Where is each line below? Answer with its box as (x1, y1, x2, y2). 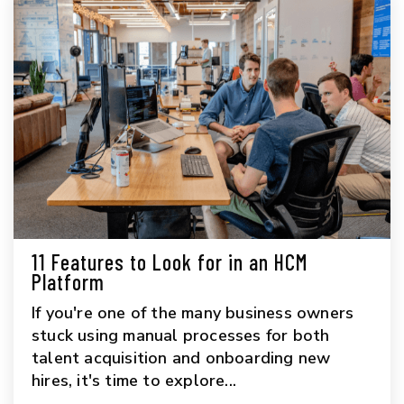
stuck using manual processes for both (32, 325, 330, 347)
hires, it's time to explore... (32, 370, 236, 392)
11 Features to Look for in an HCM (32, 249, 308, 276)
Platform (32, 269, 105, 296)
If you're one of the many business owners (32, 302, 354, 325)
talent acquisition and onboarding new (32, 347, 331, 370)
